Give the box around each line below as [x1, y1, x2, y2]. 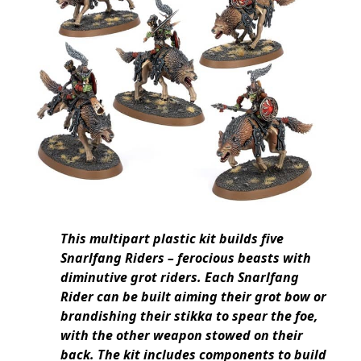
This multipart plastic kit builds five [60, 230, 284, 248]
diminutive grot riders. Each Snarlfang [60, 268, 299, 287]
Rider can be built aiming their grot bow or [60, 288, 326, 306]
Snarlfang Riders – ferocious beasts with [60, 249, 311, 268]
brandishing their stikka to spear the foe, [60, 307, 318, 326]
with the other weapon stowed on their [60, 326, 303, 345]
